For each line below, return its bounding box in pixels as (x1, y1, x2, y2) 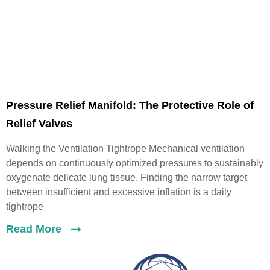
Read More (6, 223, 64, 236)
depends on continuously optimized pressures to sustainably (6, 158, 263, 169)
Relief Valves (6, 118, 72, 130)
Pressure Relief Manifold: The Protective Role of (6, 99, 254, 112)
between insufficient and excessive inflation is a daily (6, 187, 231, 198)
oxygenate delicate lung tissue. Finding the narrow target (6, 172, 247, 183)
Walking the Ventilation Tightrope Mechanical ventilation (6, 143, 245, 154)
